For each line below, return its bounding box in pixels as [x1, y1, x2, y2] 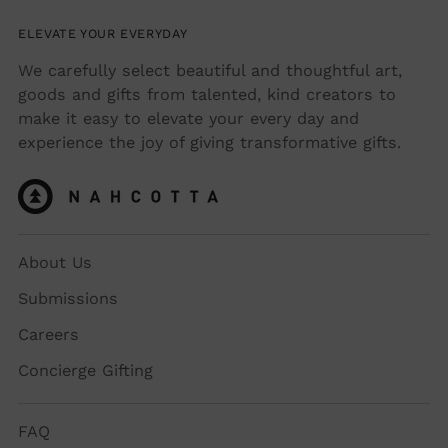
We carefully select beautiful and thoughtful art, [18, 61, 402, 80]
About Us [18, 253, 92, 272]
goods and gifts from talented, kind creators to [18, 85, 396, 104]
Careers [18, 325, 79, 344]
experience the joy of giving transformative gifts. [18, 133, 401, 152]
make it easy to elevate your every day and [18, 109, 359, 128]
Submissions [18, 289, 118, 308]
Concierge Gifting [18, 361, 153, 380]
